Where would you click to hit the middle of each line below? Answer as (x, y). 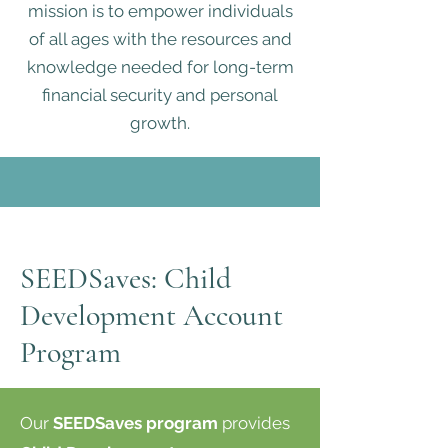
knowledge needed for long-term (160, 67)
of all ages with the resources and (160, 39)
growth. (160, 123)
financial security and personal (160, 95)
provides (254, 423)
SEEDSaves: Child (125, 278)
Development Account (151, 315)
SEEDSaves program (135, 423)
